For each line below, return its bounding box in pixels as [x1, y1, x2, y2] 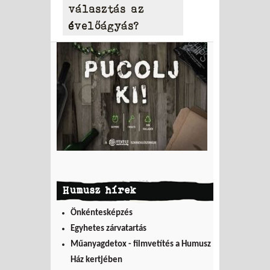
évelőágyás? [69, 19, 139, 32]
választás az [69, 2, 145, 15]
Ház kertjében [70, 255, 122, 265]
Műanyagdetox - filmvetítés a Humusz [70, 239, 211, 249]
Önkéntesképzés [70, 208, 133, 218]
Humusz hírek [63, 184, 137, 195]
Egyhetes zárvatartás [70, 224, 146, 233]
